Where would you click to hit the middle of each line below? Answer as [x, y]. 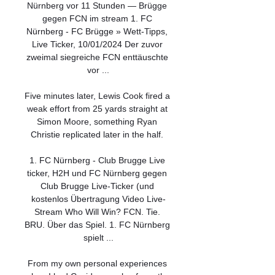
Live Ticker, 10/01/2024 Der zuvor [97, 44]
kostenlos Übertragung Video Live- [98, 199]
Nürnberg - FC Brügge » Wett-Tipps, [97, 31]
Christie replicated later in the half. [98, 134]
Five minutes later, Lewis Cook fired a [97, 96]
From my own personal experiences [97, 263]
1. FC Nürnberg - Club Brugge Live [97, 160]
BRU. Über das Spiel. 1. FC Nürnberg [97, 225]
